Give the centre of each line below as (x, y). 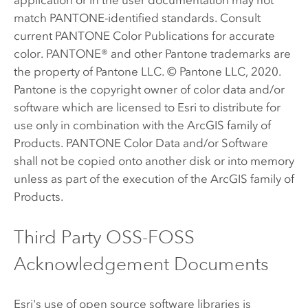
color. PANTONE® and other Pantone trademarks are (152, 53)
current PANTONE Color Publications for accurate (144, 35)
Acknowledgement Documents (141, 263)
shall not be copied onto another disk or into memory (154, 161)
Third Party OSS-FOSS (104, 236)
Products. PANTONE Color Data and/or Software (141, 143)
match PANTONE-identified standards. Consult (137, 18)
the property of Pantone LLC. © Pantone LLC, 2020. (147, 71)
